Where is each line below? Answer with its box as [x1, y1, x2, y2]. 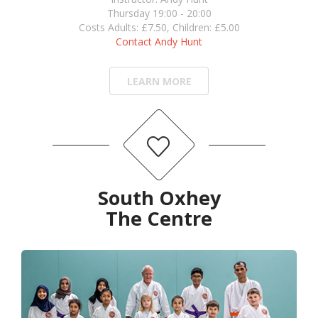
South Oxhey [97, 184, 221, 211]
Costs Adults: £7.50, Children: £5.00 [78, 20, 240, 34]
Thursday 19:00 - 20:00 [106, 6, 212, 20]
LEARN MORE [126, 74, 192, 88]
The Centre [106, 204, 212, 231]
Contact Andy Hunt [116, 34, 202, 48]
